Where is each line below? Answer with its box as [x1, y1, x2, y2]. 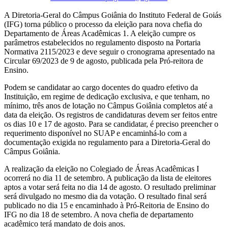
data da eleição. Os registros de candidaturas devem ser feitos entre [4, 110, 217, 119]
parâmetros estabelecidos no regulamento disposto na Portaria [4, 38, 201, 47]
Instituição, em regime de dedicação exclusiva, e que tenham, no [4, 92, 210, 101]
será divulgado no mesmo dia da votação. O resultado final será [4, 191, 207, 201]
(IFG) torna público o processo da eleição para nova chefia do [4, 19, 202, 28]
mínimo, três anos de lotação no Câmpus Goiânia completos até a [4, 101, 213, 110]
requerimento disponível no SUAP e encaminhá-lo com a [4, 128, 187, 137]
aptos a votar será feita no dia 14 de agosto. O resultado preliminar [4, 182, 216, 191]
